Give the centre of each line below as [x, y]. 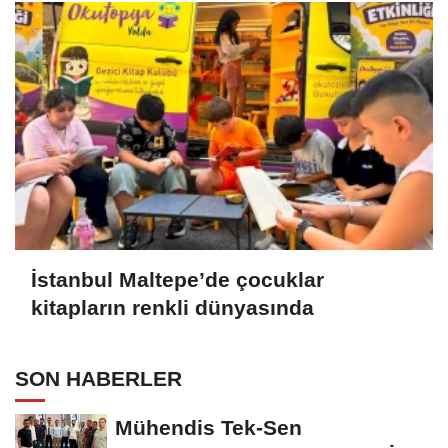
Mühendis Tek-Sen [208, 427]
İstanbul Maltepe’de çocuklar [177, 280]
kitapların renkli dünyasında [172, 308]
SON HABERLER [98, 378]
